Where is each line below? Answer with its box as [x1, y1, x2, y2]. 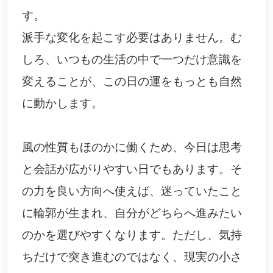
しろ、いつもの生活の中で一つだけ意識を [22, 53, 243, 66]
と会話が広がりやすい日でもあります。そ [22, 163, 243, 175]
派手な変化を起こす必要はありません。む [22, 31, 243, 44]
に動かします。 [22, 97, 104, 110]
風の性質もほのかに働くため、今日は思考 [22, 141, 243, 154]
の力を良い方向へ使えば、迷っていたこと [22, 185, 243, 197]
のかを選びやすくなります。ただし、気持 [22, 229, 243, 241]
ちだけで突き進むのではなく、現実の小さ [22, 250, 243, 263]
